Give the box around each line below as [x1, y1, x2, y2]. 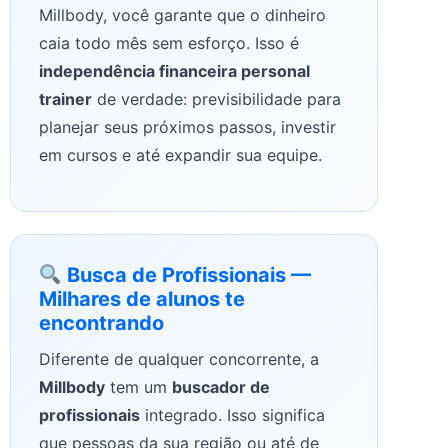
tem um [105, 377, 172, 398]
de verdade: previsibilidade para [92, 88, 341, 109]
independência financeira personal [39, 60, 310, 81]
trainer [39, 88, 92, 109]
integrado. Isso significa [140, 405, 325, 426]
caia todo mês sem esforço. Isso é [39, 32, 299, 53]
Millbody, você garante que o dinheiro [39, 4, 326, 25]
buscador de [172, 377, 270, 398]
